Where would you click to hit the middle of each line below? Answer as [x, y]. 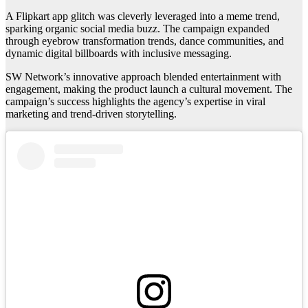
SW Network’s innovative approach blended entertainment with [143, 77]
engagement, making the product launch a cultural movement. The [149, 89]
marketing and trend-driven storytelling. [91, 114]
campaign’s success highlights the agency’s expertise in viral [135, 102]
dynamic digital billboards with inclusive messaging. [119, 54]
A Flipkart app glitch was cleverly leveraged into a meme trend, [143, 16]
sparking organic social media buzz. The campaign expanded [137, 29]
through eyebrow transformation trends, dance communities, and [145, 41]
